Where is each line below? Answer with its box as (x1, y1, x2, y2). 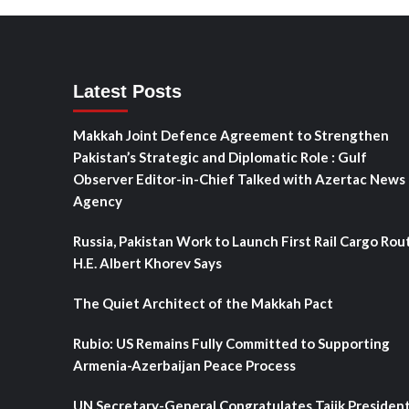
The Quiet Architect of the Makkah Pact (72, 295, 333, 311)
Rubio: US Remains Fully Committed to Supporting (72, 335, 390, 351)
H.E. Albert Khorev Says (72, 255, 222, 271)
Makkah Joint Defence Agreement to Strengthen (72, 127, 389, 143)
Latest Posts (72, 81, 182, 101)
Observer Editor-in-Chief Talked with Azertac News (72, 171, 405, 187)
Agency (72, 193, 122, 209)
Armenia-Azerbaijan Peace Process (72, 357, 296, 373)
